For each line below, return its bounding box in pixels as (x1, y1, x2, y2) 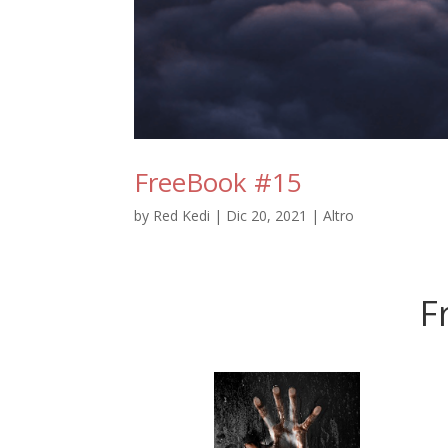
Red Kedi (153, 206, 211, 226)
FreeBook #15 (134, 164, 303, 201)
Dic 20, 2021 (226, 206, 308, 226)
